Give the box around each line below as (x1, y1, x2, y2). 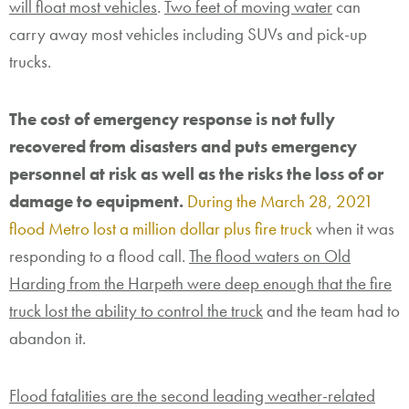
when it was (312, 216, 394, 240)
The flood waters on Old (189, 244, 351, 267)
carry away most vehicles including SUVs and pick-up (9, 22, 367, 46)
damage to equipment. (9, 189, 184, 213)
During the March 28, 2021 (187, 189, 373, 213)
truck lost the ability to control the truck (9, 299, 263, 322)
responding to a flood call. (9, 244, 189, 267)
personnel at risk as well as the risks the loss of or (9, 162, 383, 185)
